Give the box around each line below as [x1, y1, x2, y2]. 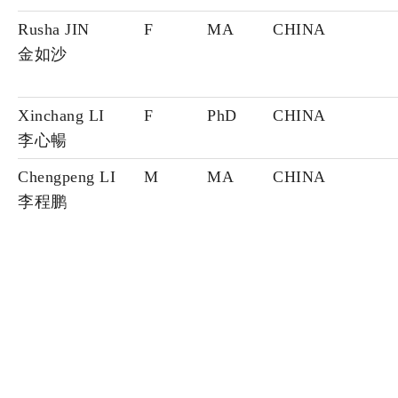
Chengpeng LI [18, 168, 115, 187]
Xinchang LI [18, 107, 105, 125]
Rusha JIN [18, 20, 90, 39]
